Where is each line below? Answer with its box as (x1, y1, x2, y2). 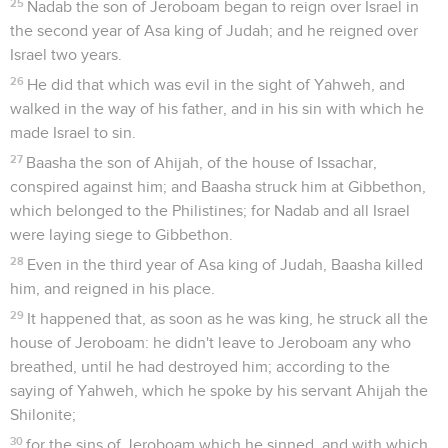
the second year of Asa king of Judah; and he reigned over (10, 22, 418, 39)
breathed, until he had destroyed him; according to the (10, 358, 390, 375)
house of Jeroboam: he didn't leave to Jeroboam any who (10, 334, 411, 351)
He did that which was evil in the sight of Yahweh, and (27, 76, 406, 93)
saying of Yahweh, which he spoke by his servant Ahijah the (10, 382, 428, 399)
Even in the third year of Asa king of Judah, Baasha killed (27, 256, 424, 273)
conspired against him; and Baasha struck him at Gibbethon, (10, 178, 426, 195)
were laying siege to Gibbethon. (10, 226, 233, 243)
